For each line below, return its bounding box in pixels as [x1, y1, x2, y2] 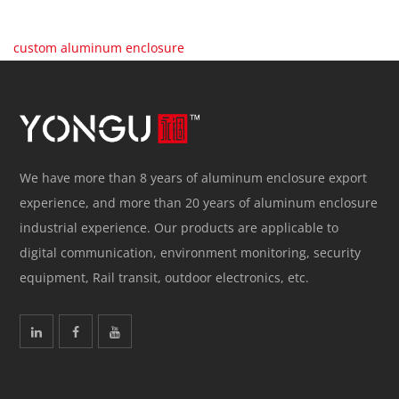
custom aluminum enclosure [13, 38, 184, 56]
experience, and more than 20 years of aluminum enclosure [20, 193, 379, 211]
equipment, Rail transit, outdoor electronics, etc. [20, 268, 310, 286]
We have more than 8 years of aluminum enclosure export [20, 168, 368, 186]
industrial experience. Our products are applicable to [20, 218, 339, 236]
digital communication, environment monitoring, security [20, 243, 362, 261]
